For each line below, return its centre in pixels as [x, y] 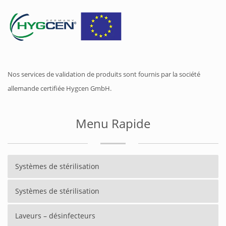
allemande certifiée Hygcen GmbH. [60, 89]
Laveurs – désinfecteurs [55, 216]
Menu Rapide [113, 124]
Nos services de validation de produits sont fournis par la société [104, 74]
